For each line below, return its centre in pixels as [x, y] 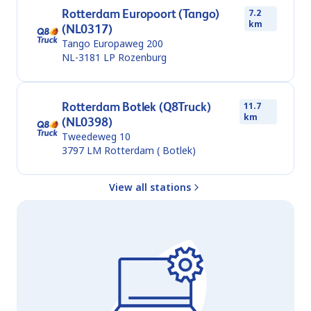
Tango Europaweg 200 [112, 44]
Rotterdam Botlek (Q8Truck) [136, 107]
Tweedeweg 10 [96, 137]
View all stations [150, 187]
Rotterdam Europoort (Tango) [141, 14]
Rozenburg [142, 58]
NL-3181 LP [89, 58]
